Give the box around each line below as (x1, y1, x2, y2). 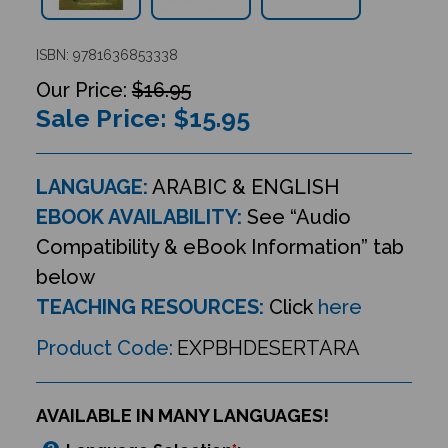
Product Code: (35, 335, 173, 360)
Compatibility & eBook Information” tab (35, 234, 404, 259)
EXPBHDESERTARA (176, 335, 360, 360)
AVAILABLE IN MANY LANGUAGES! (35, 404, 329, 426)
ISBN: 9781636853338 (35, 46, 178, 63)
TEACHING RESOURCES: (35, 294, 264, 319)
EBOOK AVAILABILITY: (35, 204, 242, 229)
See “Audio (241, 204, 351, 229)
